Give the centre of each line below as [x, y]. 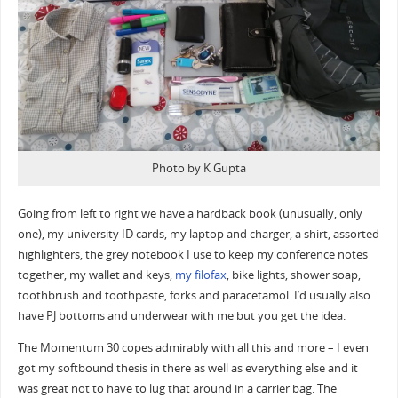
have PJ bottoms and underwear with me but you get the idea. [181, 316]
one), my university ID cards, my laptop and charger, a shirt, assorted [198, 235]
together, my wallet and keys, [96, 275]
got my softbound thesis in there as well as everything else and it [187, 368]
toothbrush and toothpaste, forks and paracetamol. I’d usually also [194, 296]
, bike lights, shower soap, [293, 275]
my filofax [200, 275]
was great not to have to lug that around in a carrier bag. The [177, 388]
